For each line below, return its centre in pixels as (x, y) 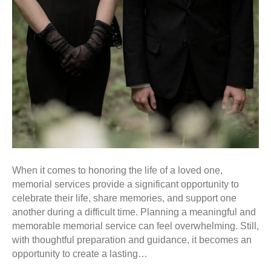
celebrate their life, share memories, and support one (124, 198)
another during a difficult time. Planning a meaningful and (134, 212)
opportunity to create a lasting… (80, 253)
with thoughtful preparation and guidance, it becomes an (132, 240)
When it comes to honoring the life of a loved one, (117, 170)
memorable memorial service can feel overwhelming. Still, (135, 226)
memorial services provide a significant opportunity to (126, 184)
